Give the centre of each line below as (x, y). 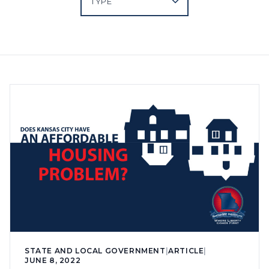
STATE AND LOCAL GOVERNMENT (95, 250)
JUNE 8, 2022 (53, 260)
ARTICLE (186, 250)
